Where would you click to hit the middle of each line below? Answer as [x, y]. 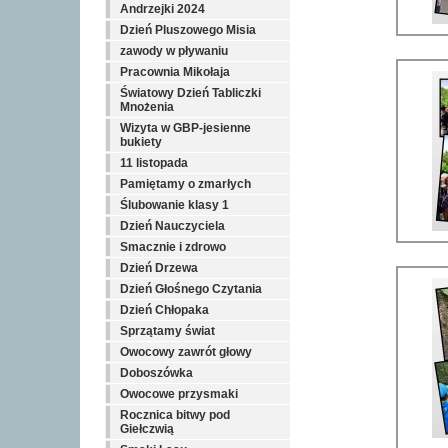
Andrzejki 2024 [162, 9]
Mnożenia [147, 107]
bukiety [141, 142]
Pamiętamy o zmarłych [185, 184]
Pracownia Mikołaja [175, 72]
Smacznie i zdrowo [173, 247]
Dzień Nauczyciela [172, 226]
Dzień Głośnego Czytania [191, 289]
